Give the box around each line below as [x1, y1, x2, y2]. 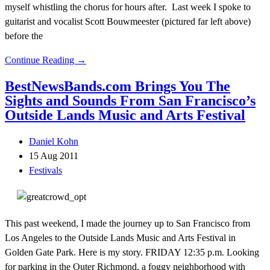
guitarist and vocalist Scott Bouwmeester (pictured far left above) [5, 16, 251, 27]
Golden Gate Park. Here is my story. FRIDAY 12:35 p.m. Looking [5, 247, 259, 258]
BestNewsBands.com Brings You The [5, 78, 230, 95]
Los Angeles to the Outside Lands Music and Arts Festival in [5, 233, 236, 243]
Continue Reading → [5, 54, 86, 65]
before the [5, 30, 43, 41]
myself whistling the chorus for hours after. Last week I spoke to [5, 1, 251, 12]
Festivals [29, 165, 62, 176]
